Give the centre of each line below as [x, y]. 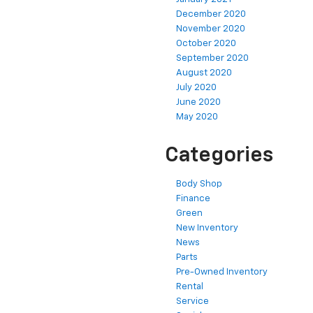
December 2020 [211, 15]
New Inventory [207, 228]
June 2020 [198, 103]
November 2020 [211, 29]
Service [192, 302]
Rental [190, 287]
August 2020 [204, 73]
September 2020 [212, 59]
